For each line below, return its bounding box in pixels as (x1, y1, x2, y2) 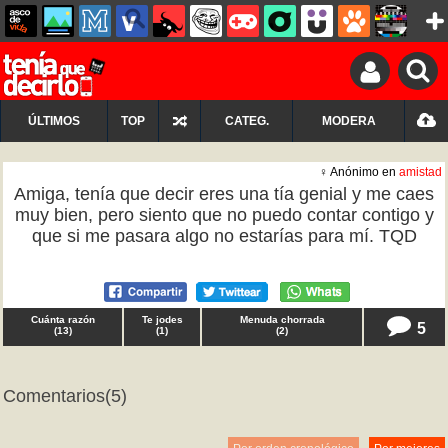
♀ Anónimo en (319, 165, 399, 179)
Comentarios (3, 386, 105, 406)
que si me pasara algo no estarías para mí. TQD (31, 226, 417, 246)
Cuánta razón (30, 314, 95, 325)
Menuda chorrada (239, 314, 325, 325)
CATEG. (224, 114, 269, 128)
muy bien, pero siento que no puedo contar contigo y (14, 205, 434, 225)
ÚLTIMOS (28, 114, 80, 128)
